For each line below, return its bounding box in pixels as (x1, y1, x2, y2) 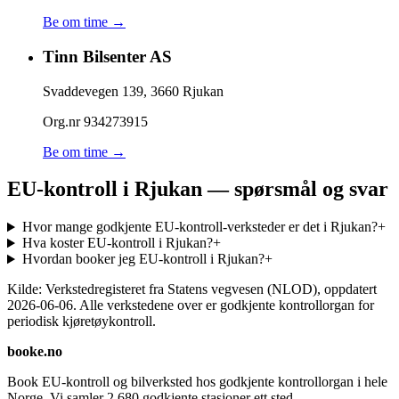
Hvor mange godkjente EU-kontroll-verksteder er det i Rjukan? (21, 219, 378, 235)
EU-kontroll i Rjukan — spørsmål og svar (7, 177, 388, 201)
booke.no (7, 344, 62, 360)
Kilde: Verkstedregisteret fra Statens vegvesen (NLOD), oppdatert (7, 281, 377, 297)
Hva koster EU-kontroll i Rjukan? (21, 235, 213, 251)
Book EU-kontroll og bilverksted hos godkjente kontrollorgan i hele (7, 374, 387, 390)
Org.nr (43, 113, 84, 129)
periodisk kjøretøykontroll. (7, 313, 156, 330)
